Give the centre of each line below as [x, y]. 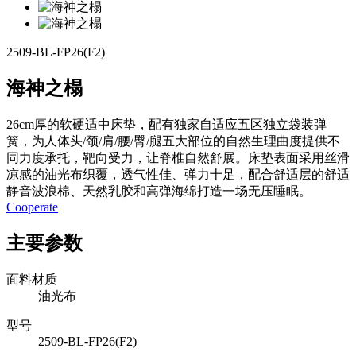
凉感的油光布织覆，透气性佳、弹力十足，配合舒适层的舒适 [178, 174]
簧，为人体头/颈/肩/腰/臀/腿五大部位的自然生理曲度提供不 [173, 141]
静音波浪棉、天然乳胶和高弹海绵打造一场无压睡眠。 [159, 191]
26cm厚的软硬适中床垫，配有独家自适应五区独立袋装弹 [166, 124]
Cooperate [32, 207]
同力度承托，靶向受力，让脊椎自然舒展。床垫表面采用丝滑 [178, 157]
